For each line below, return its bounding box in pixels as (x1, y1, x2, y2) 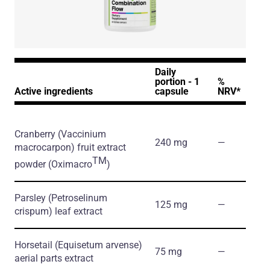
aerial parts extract (14, 253, 93, 265)
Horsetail (14, 239, 55, 251)
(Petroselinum (48, 192, 107, 204)
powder (14, 159, 48, 171)
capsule (155, 86, 189, 98)
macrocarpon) (14, 142, 75, 154)
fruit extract (75, 142, 126, 154)
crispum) (14, 206, 52, 218)
